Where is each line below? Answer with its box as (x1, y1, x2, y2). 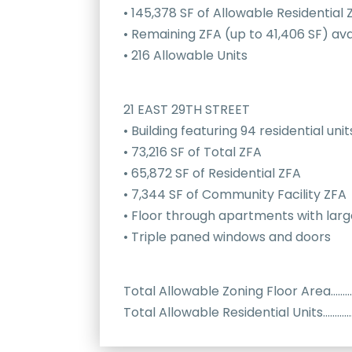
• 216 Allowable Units (123, 46, 247, 65)
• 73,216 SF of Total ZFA (123, 143, 262, 162)
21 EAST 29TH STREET (123, 101, 250, 119)
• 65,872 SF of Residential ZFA (123, 164, 301, 183)
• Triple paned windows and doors (123, 228, 331, 247)
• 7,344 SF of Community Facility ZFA (123, 185, 346, 204)
